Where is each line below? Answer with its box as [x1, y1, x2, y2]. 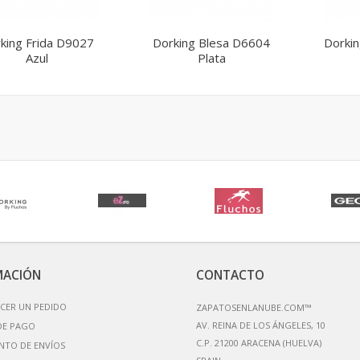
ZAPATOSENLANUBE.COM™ [196, 301, 311, 313]
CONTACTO [196, 266, 264, 284]
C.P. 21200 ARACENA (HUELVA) [196, 336, 321, 349]
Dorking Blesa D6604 [153, 34, 270, 51]
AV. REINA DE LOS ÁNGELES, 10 [196, 318, 325, 331]
